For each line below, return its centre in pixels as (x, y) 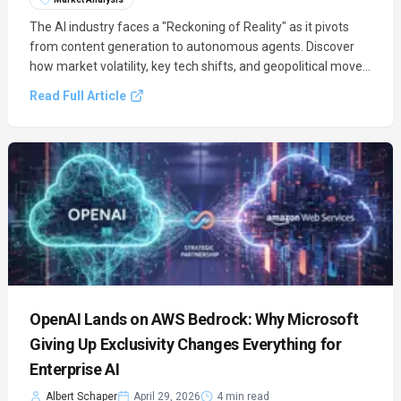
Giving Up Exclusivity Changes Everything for (186, 344)
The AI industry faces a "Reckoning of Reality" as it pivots (189, 27)
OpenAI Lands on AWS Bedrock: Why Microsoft (194, 319)
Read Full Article (78, 96)
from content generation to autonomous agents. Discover (192, 47)
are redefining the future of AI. (115, 86)
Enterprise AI (75, 369)
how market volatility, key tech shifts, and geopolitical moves (199, 66)
